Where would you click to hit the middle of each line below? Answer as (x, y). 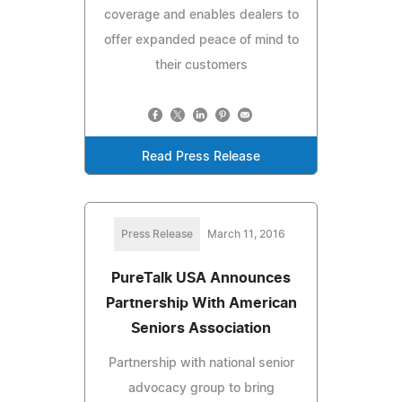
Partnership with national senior (201, 363)
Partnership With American (201, 303)
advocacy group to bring (201, 388)
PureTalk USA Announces (201, 278)
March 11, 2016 (246, 234)
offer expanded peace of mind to (201, 40)
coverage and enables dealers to (201, 15)
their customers (201, 65)
